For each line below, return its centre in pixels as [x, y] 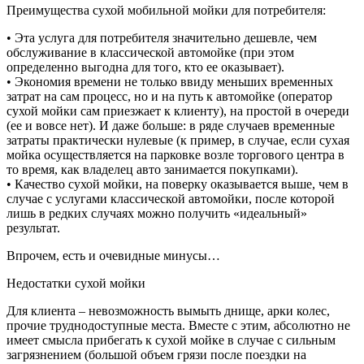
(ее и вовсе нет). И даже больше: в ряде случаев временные [171, 125]
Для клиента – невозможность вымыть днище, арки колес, [168, 310]
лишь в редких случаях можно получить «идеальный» [157, 213]
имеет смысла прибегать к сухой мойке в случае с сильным [171, 340]
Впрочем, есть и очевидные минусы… [113, 255]
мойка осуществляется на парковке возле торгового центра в [175, 154]
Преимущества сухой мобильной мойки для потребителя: [166, 10]
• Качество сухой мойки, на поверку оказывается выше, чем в [178, 184]
